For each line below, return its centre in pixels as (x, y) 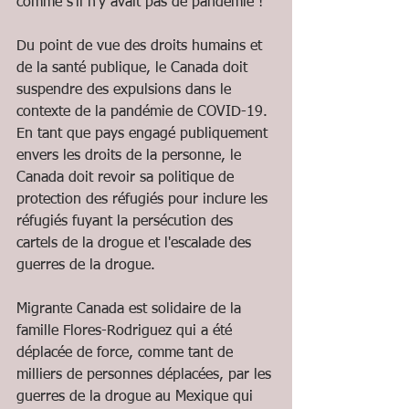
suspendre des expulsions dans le (126, 90)
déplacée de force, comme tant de (127, 353)
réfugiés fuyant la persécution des (127, 222)
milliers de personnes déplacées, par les (146, 375)
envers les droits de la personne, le (131, 156)
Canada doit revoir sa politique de (127, 178)
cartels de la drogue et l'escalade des (136, 244)
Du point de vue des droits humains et (142, 47)
